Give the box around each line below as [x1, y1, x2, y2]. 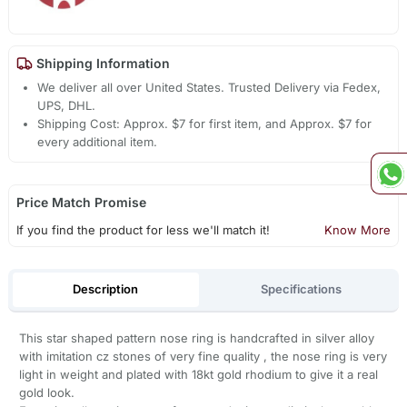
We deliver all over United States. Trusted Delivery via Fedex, [37, 79, 382, 94]
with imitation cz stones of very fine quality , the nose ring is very [18, 349, 387, 364]
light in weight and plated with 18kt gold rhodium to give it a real [18, 367, 378, 382]
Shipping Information [32, 55, 170, 71]
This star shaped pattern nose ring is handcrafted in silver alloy [18, 331, 374, 346]
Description [73, 282, 139, 297]
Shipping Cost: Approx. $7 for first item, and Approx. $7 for [37, 115, 372, 131]
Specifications [261, 282, 342, 297]
